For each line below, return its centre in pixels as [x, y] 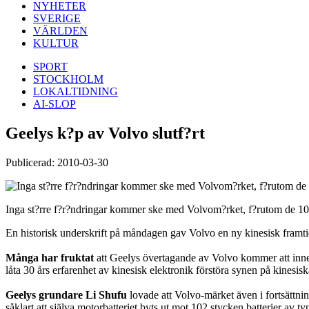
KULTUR [56, 43]
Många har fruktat [50, 257]
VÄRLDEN [60, 31]
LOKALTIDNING [76, 91]
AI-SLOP [54, 104]
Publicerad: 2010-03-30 [57, 162]
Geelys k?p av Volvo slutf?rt [105, 133]
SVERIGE [57, 18]
